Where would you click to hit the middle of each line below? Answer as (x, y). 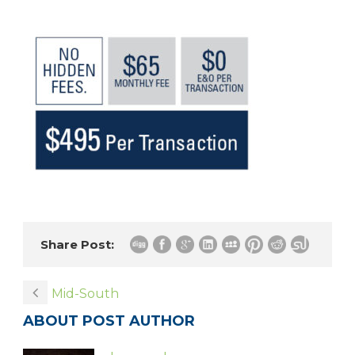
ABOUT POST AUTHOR (109, 321)
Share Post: (77, 244)
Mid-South (85, 294)
